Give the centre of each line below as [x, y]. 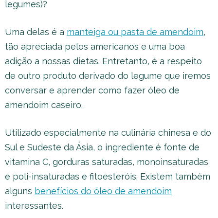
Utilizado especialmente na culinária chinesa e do [108, 133]
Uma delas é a [36, 32]
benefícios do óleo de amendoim [103, 191]
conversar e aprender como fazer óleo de [92, 90]
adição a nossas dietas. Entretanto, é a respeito [103, 61]
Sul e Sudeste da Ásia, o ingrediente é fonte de [102, 147]
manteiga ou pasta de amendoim [135, 32]
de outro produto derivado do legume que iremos [108, 76]
